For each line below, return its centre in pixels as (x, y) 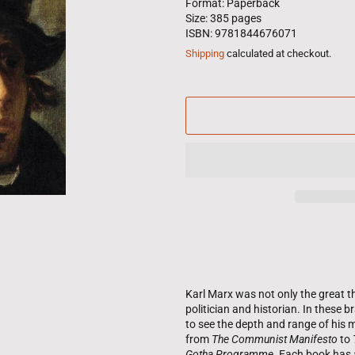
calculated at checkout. (278, 53)
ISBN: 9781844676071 (241, 33)
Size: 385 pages (223, 18)
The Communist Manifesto (275, 339)
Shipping (205, 53)
